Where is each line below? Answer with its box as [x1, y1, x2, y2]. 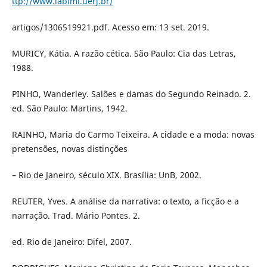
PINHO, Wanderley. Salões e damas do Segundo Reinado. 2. [11, 88, 251, 100]
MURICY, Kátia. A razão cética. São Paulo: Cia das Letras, [11, 47, 236, 59]
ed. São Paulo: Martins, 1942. [11, 102, 128, 114]
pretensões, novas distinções [11, 142, 128, 154]
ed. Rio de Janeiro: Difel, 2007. [11, 235, 132, 247]
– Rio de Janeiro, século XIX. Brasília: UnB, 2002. [11, 169, 201, 181]
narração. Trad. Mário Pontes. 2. [11, 209, 140, 221]
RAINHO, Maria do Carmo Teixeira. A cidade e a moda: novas [11, 128, 254, 140]
